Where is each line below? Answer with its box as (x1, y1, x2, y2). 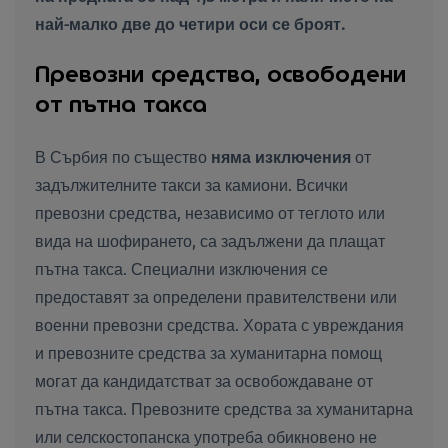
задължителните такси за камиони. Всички (35, 173, 348, 194)
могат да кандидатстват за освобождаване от (35, 369, 373, 390)
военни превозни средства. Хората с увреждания (35, 313, 404, 334)
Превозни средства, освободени (35, 59, 406, 90)
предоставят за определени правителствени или (35, 285, 397, 306)
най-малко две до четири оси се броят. (35, 13, 345, 34)
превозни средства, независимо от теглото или (35, 201, 385, 222)
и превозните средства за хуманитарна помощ (35, 341, 382, 362)
